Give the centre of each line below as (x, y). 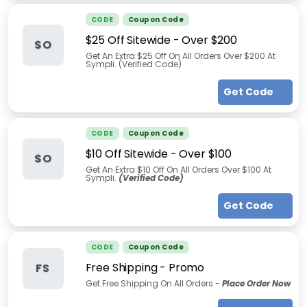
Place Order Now (256, 283)
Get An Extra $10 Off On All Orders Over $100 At (178, 170)
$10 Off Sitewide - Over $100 (159, 154)
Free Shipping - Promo (145, 268)
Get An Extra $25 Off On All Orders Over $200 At (180, 56)
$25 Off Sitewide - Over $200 (161, 40)
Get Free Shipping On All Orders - (153, 283)
